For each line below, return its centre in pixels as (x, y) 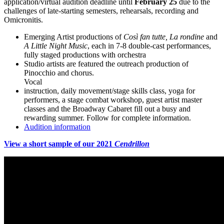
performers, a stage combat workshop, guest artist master (113, 99)
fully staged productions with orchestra (85, 54)
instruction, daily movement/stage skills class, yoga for (109, 90)
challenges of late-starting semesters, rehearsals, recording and (101, 10)
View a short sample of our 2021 (59, 143)
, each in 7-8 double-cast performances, (149, 45)
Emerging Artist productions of (74, 36)
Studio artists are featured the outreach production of (106, 63)
